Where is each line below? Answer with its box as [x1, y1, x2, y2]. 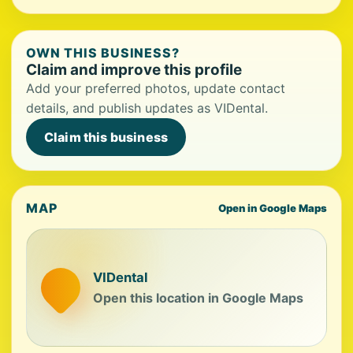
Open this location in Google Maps [93, 289, 303, 306]
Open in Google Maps [218, 202, 327, 214]
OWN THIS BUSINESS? [26, 45, 180, 61]
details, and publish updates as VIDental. [26, 100, 268, 116]
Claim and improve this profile [26, 61, 242, 79]
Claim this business [44, 129, 169, 145]
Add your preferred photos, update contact [26, 80, 285, 96]
